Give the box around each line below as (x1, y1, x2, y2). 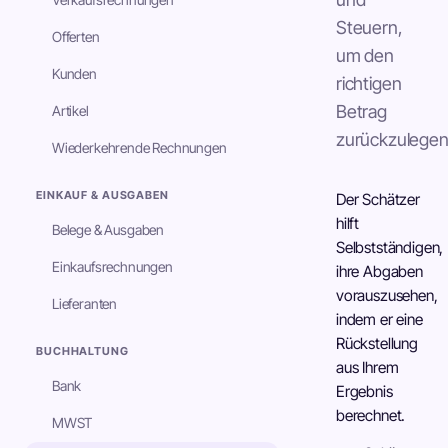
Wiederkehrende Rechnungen (52, 139, 227, 156)
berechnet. (336, 406, 406, 425)
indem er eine (336, 310, 423, 329)
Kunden (52, 65, 97, 82)
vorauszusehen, (336, 286, 438, 305)
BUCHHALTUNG (36, 344, 129, 358)
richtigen (336, 73, 402, 94)
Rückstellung (336, 334, 418, 353)
